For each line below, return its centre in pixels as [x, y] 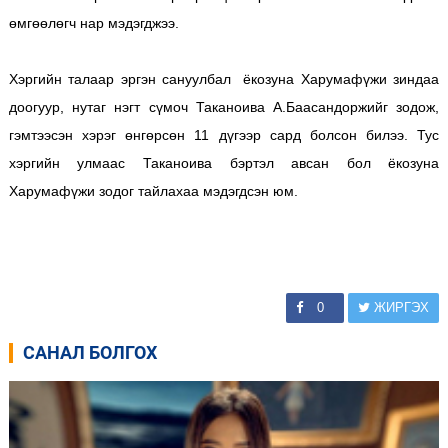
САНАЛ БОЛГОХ [89, 352]
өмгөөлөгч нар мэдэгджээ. [93, 22]
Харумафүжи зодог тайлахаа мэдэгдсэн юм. [153, 190]
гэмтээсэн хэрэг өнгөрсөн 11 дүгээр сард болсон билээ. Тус [224, 134]
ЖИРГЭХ [400, 307]
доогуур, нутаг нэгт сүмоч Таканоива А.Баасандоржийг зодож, [224, 106]
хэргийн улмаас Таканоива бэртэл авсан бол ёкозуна [224, 162]
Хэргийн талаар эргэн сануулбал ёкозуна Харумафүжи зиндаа [224, 78]
